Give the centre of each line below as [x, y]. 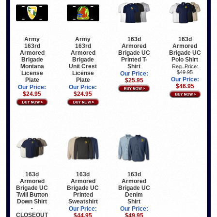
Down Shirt [32, 202]
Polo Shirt [185, 59]
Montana [32, 66]
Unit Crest [83, 66]
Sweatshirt [83, 202]
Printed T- [134, 59]
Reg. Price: [185, 66]
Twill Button [32, 195]
